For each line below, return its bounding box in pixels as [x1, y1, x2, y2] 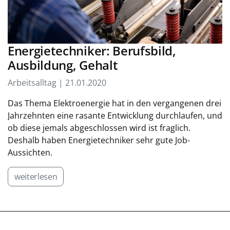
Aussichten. [8, 147, 52, 158]
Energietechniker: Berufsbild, [8, 43, 176, 59]
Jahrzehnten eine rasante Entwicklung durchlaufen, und [8, 110, 222, 121]
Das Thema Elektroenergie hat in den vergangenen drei [8, 98, 221, 109]
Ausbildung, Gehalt [8, 57, 118, 73]
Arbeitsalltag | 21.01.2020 [8, 77, 106, 88]
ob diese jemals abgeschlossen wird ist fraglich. [8, 122, 190, 133]
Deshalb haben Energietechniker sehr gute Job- [8, 135, 190, 146]
